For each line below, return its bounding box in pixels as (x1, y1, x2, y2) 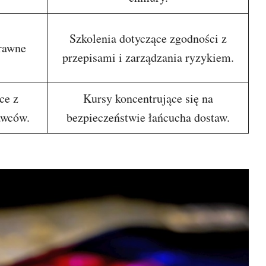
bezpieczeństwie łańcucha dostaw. (66, 109, 230, 125)
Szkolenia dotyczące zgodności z (69, 30, 227, 46)
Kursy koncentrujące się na (83, 90, 213, 106)
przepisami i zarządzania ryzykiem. (62, 49, 234, 65)
